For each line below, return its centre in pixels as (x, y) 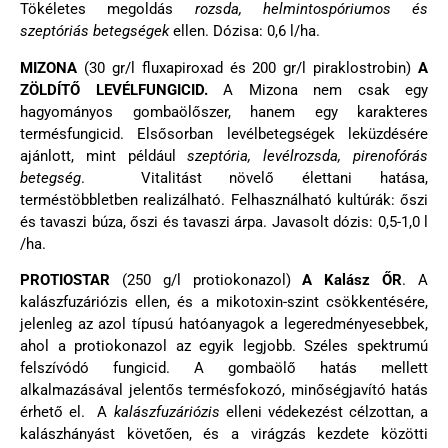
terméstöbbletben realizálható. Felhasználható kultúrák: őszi (224, 199)
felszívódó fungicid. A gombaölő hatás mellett (224, 367)
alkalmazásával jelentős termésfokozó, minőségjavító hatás (224, 389)
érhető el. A (67, 411)
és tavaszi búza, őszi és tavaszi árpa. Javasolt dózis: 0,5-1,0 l (224, 221)
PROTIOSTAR (65, 279)
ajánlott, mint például (104, 155)
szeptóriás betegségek (94, 31)
